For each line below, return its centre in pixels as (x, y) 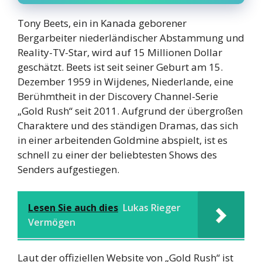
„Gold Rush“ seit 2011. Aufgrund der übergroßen (130, 111)
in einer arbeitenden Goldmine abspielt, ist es (123, 140)
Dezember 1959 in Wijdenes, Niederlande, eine (125, 81)
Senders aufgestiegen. (68, 169)
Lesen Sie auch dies (73, 208)
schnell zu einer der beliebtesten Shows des (117, 154)
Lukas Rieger (152, 208)
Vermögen (52, 223)
